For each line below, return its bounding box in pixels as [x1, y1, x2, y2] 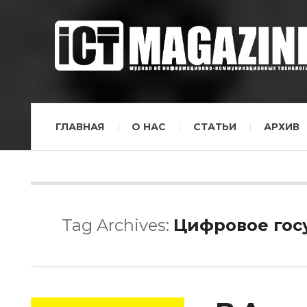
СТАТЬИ [193, 121, 236, 133]
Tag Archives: [62, 215, 173, 235]
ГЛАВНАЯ [56, 121, 104, 133]
